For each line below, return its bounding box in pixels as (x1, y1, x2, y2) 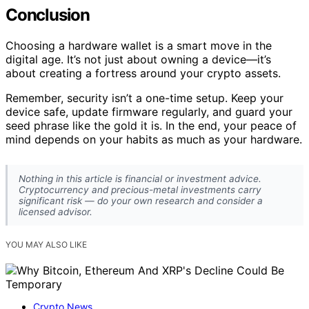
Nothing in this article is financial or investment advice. (19, 173, 261, 185)
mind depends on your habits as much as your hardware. (6, 132, 302, 146)
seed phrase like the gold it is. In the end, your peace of (6, 119, 297, 132)
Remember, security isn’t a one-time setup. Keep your (6, 91, 283, 105)
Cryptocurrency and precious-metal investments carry (19, 184, 261, 196)
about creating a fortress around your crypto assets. (6, 66, 281, 80)
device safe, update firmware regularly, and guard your (6, 105, 292, 119)
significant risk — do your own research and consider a (19, 195, 263, 207)
